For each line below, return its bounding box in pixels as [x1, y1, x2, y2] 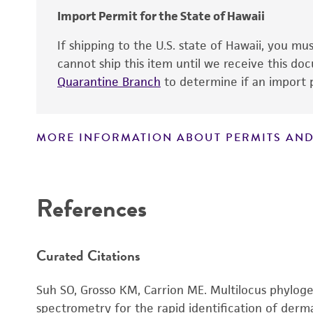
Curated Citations [36, 244, 140, 266]
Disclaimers [50, 156, 115, 172]
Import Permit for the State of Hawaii [57, 8, 265, 24]
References [36, 189, 147, 226]
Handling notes [50, 259, 134, 275]
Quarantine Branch [57, 74, 161, 89]
